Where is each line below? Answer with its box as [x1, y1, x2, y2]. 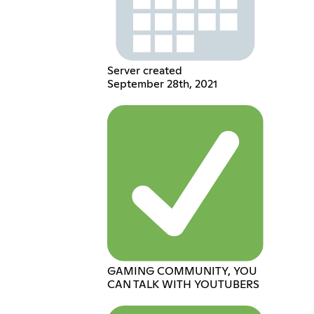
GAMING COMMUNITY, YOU [107, 265, 258, 277]
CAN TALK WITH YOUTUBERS [107, 278, 260, 290]
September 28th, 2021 [107, 78, 218, 90]
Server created [107, 65, 183, 77]
